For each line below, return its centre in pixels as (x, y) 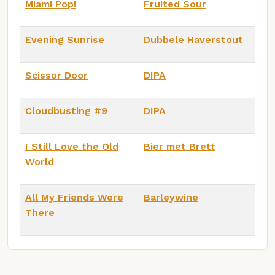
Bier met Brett (180, 146)
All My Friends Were (74, 197)
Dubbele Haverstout (193, 39)
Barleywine (171, 197)
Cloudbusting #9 (66, 110)
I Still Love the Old (72, 146)
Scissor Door (56, 75)
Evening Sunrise (65, 39)
